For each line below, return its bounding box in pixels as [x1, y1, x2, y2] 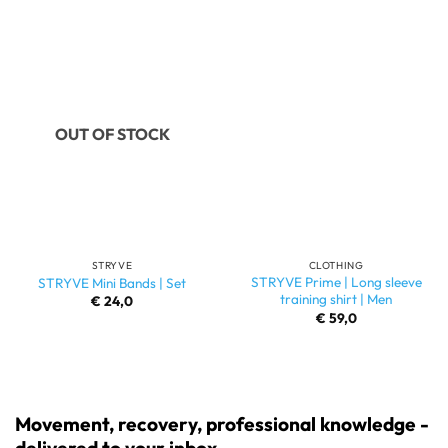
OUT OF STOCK [54, 124, 170, 145]
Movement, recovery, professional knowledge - [15, 412, 429, 437]
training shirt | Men [280, 290, 392, 309]
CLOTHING [308, 258, 364, 272]
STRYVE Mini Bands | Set [38, 274, 186, 293]
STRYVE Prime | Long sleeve [250, 273, 422, 292]
